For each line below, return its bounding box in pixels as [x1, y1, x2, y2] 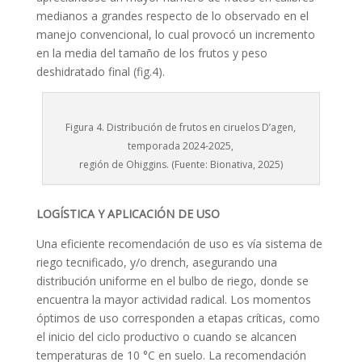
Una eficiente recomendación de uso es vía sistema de [36, 236, 322, 251]
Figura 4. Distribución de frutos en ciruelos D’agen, [65, 120, 297, 134]
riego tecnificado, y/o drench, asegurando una [36, 255, 277, 270]
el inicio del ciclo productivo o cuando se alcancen [36, 329, 297, 344]
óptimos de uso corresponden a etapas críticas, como [36, 310, 320, 326]
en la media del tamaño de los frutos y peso [36, 45, 267, 61]
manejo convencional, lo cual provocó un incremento [36, 27, 315, 42]
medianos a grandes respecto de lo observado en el [36, 8, 309, 23]
